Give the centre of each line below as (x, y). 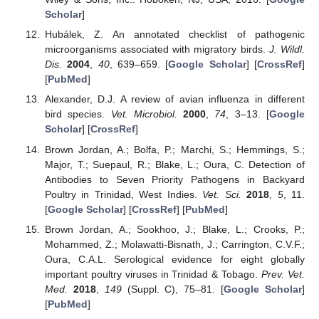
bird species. (78, 114)
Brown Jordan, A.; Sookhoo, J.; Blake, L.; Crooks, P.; (174, 229)
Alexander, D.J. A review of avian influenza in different (174, 99)
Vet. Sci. (222, 194)
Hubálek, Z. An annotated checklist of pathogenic (174, 35)
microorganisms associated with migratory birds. (157, 49)
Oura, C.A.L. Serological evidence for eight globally (174, 259)
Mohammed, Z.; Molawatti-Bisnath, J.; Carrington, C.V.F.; (174, 244)
